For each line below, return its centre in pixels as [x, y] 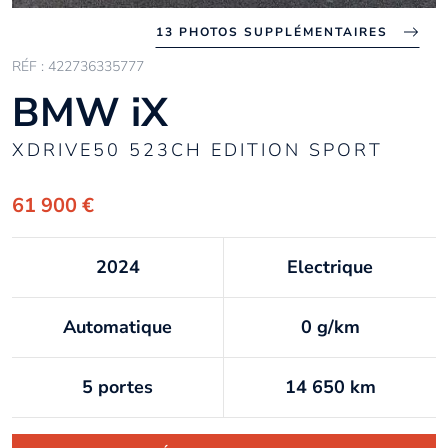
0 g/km [330, 327]
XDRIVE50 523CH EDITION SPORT [197, 150]
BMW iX [90, 113]
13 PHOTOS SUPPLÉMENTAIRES [272, 32]
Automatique [117, 327]
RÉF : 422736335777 [78, 66]
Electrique [330, 267]
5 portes [117, 387]
